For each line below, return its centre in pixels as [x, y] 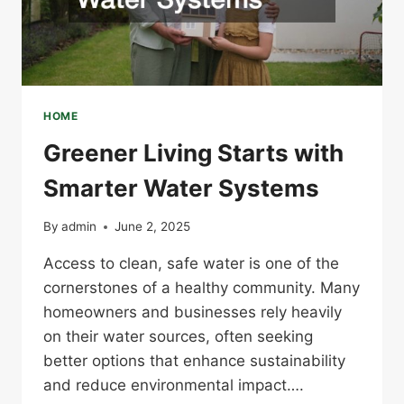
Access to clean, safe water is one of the [191, 264]
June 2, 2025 [153, 227]
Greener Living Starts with [193, 152]
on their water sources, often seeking [178, 337]
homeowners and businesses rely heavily [193, 312]
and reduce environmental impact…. [174, 386]
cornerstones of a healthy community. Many [202, 288]
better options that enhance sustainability [194, 361]
